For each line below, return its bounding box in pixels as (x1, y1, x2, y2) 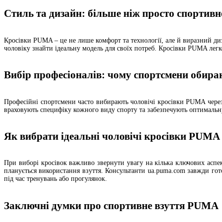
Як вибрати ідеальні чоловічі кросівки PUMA (4, 130, 220, 143)
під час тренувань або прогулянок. (4, 175, 107, 183)
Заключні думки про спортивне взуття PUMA (4, 199, 219, 212)
